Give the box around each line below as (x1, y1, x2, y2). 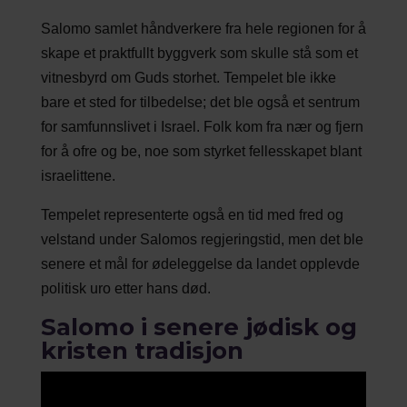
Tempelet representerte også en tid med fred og (40, 207, 343, 223)
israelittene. (40, 168, 115, 184)
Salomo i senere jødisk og (40, 313, 357, 342)
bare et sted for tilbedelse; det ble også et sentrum (40, 94, 360, 111)
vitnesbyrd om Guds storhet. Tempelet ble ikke (40, 70, 336, 86)
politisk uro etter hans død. (40, 281, 211, 297)
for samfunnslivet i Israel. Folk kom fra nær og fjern (40, 119, 363, 135)
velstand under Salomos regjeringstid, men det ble (40, 232, 363, 248)
